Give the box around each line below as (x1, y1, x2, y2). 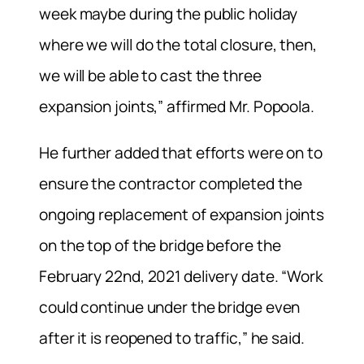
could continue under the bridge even (39, 296, 301, 318)
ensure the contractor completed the (39, 172, 302, 194)
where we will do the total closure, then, (39, 33, 317, 55)
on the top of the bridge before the (39, 234, 281, 256)
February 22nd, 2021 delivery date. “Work (39, 265, 323, 287)
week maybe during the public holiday (39, 2, 298, 24)
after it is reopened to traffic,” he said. (39, 327, 305, 349)
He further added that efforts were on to (39, 141, 323, 163)
